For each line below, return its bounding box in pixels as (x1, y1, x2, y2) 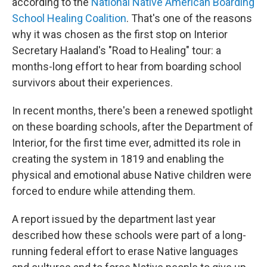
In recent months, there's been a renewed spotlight (12, 104, 253, 117)
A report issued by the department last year (12, 213, 216, 226)
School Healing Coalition (12, 12, 126, 25)
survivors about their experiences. (12, 76, 173, 89)
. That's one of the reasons (126, 12, 252, 25)
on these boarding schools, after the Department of (12, 120, 253, 133)
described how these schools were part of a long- (12, 229, 246, 242)
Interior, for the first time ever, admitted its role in (12, 136, 241, 150)
